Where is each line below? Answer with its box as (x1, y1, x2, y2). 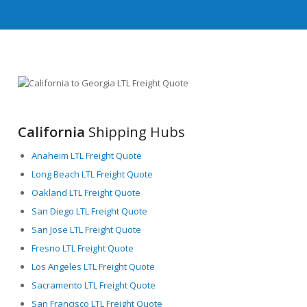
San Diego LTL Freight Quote (32, 204, 148, 217)
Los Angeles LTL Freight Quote (32, 260, 156, 273)
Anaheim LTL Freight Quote (32, 149, 143, 162)
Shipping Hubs (85, 122, 186, 141)
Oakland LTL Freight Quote (32, 186, 141, 199)
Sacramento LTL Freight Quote (32, 278, 156, 291)
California (18, 122, 86, 141)
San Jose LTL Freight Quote (32, 223, 142, 236)
